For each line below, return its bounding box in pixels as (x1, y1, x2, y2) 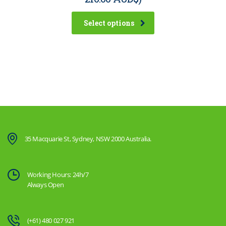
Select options (84, 18, 134, 28)
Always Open (27, 180, 64, 190)
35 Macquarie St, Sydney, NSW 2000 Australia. (24, 134, 152, 144)
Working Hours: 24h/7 (27, 170, 89, 180)
